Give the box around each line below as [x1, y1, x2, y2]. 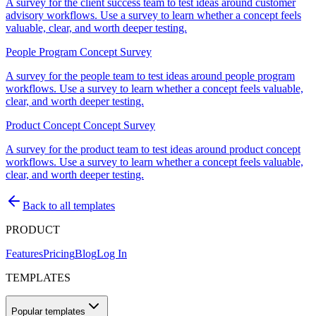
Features [6, 248, 43, 260]
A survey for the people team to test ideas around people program [6, 70, 295, 83]
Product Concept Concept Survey [6, 119, 155, 132]
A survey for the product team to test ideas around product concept [6, 143, 300, 156]
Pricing [43, 248, 75, 260]
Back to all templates [23, 200, 115, 212]
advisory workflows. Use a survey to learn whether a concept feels [6, 9, 301, 22]
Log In [97, 248, 127, 260]
